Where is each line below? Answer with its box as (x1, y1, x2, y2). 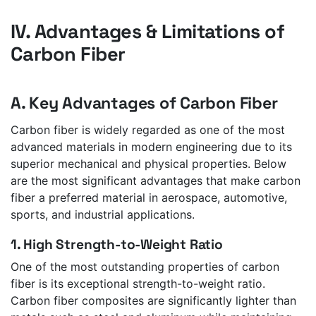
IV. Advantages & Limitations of (11, 19, 285, 44)
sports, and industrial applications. (11, 207, 195, 221)
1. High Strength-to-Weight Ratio (11, 235, 223, 253)
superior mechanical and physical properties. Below (11, 156, 286, 171)
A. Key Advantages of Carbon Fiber (11, 92, 278, 114)
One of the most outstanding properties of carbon (11, 259, 279, 274)
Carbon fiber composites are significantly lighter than (11, 293, 296, 308)
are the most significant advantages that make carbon (11, 173, 300, 188)
